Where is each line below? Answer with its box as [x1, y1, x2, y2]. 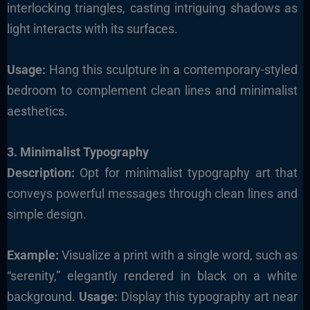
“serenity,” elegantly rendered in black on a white [6, 268, 298, 283]
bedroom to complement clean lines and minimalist [6, 82, 298, 98]
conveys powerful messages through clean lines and [6, 185, 298, 201]
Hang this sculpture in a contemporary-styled [45, 62, 298, 77]
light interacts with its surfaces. [6, 21, 178, 37]
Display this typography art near [117, 289, 298, 304]
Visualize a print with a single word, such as [58, 247, 298, 262]
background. [6, 289, 79, 304]
